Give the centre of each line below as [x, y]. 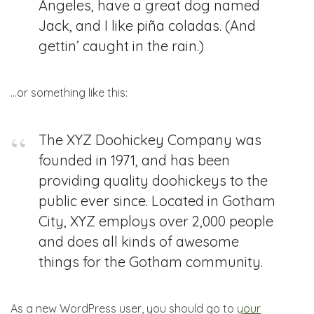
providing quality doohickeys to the [153, 180]
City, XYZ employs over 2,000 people [156, 221]
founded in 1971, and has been [134, 160]
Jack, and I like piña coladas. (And [147, 26]
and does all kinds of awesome [139, 241]
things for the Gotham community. [151, 262]
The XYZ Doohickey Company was [150, 140]
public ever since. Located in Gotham [157, 201]
